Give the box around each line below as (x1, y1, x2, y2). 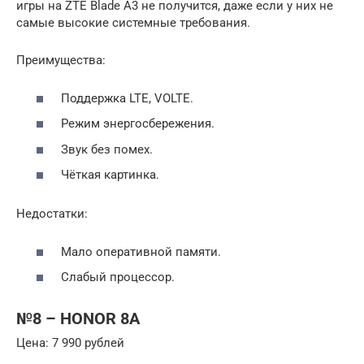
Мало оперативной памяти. (61, 244, 221, 259)
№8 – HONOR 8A (16, 309, 140, 328)
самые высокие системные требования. (16, 15, 250, 31)
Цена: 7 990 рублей (16, 336, 124, 351)
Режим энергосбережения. (61, 116, 214, 132)
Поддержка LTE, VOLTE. (61, 90, 193, 106)
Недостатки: (16, 206, 88, 222)
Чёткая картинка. (61, 167, 159, 183)
